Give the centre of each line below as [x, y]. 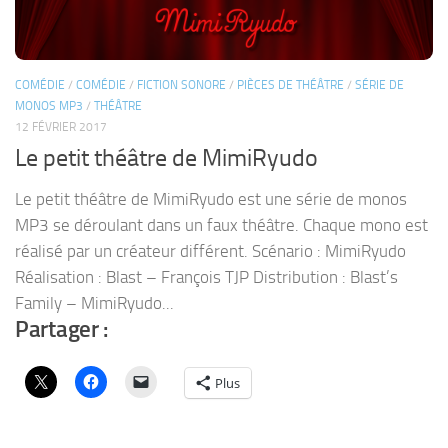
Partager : [61, 330]
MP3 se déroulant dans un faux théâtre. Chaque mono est [221, 225]
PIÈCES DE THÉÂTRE [290, 84]
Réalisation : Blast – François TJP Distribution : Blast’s [206, 277]
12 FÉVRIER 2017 [61, 126]
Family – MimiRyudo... [94, 303]
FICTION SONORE [181, 84]
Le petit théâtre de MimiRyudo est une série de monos [211, 199]
